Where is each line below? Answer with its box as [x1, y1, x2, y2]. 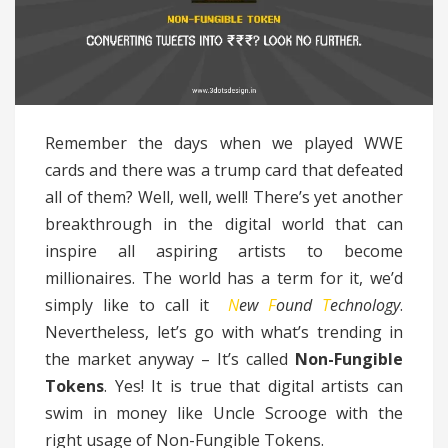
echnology [330, 294, 400, 317]
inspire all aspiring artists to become [45, 240, 403, 263]
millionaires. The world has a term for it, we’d [45, 267, 403, 290]
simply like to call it [45, 294, 219, 317]
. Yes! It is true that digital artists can [104, 375, 403, 398]
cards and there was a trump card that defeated [45, 159, 403, 182]
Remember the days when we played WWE [45, 132, 403, 155]
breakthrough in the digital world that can [45, 213, 403, 236]
